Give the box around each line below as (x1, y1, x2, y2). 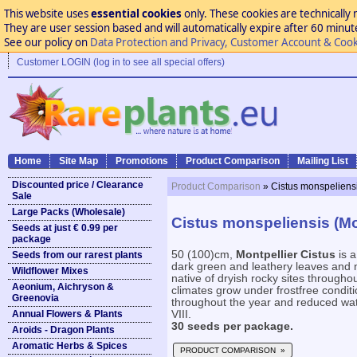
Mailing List (297, 155, 348, 167)
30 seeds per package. (171, 320, 293, 332)
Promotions (116, 155, 168, 167)
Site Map (59, 155, 98, 167)
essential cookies (90, 6, 182, 21)
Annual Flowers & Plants (12, 308, 123, 320)
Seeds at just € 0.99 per (12, 222, 118, 233)
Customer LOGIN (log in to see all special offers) (17, 57, 225, 68)
